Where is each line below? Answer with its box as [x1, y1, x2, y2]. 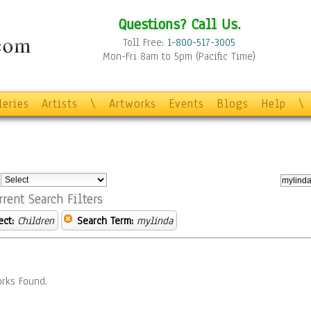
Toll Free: [123, 35, 167, 49]
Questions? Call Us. [117, 14, 241, 34]
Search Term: [77, 214, 133, 228]
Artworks [109, 96, 156, 112]
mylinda [137, 214, 173, 228]
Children [17, 214, 54, 228]
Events [169, 96, 204, 112]
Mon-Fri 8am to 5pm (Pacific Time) [103, 49, 255, 63]
